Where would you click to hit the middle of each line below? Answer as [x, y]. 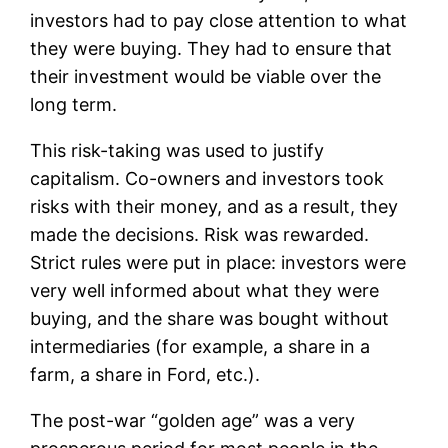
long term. [74, 104]
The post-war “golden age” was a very [193, 420]
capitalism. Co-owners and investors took [207, 178]
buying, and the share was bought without [210, 318]
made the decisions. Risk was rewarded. [200, 234]
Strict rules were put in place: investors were [218, 262]
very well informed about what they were [205, 290]
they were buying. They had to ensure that [211, 48]
